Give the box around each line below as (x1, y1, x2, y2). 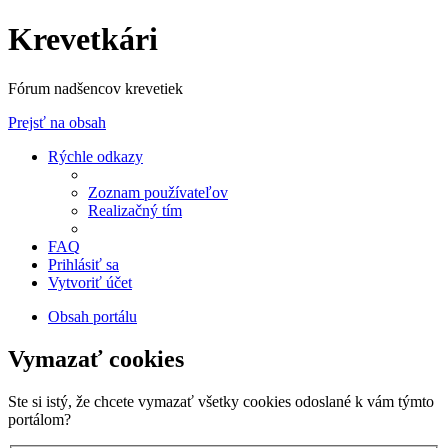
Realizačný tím (88, 201, 182, 219)
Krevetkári (8, 21, 158, 58)
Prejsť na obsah (8, 113, 106, 131)
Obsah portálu (48, 307, 137, 325)
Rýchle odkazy (48, 147, 143, 165)
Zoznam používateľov (88, 183, 228, 201)
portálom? (8, 410, 71, 428)
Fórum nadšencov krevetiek (8, 79, 183, 97)
